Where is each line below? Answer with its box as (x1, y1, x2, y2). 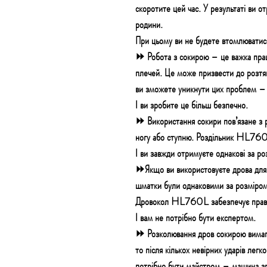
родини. (135, 17, 163, 32)
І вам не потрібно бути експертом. (135, 210, 256, 225)
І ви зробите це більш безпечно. (135, 97, 248, 113)
